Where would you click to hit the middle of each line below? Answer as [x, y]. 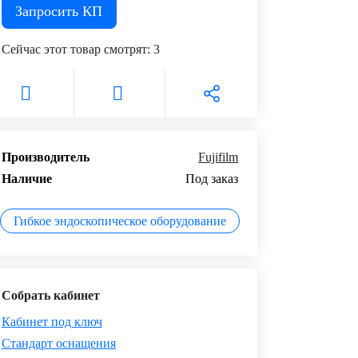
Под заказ [212, 179]
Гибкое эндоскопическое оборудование [119, 221]
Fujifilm [219, 157]
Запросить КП [59, 11]
